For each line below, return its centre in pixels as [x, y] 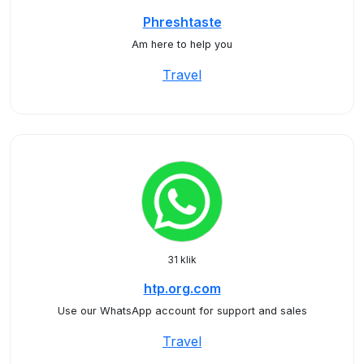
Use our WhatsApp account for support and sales [182, 311]
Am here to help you [182, 44]
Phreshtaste [182, 22]
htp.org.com [182, 288]
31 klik [182, 260]
